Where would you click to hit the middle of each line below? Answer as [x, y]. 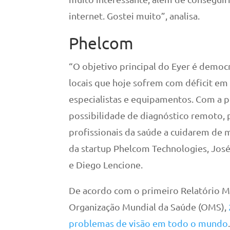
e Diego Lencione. [106, 164]
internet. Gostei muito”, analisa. [135, 15]
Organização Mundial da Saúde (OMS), [149, 206]
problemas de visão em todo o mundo [149, 223]
